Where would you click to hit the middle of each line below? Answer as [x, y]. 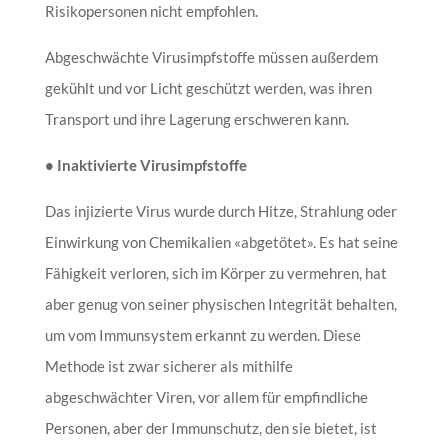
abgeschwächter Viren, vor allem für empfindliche [206, 396]
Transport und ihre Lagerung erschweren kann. [196, 118]
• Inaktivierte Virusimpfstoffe [145, 164]
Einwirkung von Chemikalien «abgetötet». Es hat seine [221, 241]
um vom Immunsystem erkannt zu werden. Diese [202, 334]
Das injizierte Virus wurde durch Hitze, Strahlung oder [220, 210]
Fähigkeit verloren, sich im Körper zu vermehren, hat [215, 272]
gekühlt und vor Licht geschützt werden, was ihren [208, 87]
